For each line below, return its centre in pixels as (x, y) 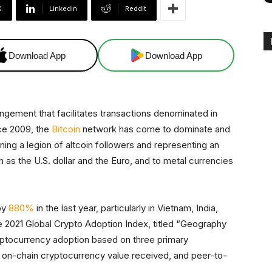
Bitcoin (66, 129)
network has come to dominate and (155, 129)
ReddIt (136, 9)
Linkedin (63, 9)
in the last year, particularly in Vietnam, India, (126, 208)
